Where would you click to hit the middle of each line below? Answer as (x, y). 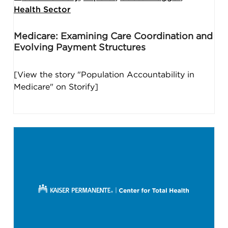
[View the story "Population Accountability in (104, 75)
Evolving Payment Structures (79, 48)
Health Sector (42, 9)
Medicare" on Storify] (56, 87)
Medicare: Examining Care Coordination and (113, 36)
